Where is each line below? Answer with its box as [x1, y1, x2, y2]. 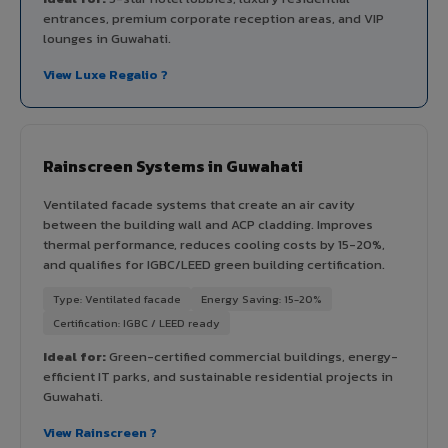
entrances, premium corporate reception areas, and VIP [43, 8, 384, 28]
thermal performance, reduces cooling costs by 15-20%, [43, 234, 385, 254]
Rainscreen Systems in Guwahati [43, 153, 303, 178]
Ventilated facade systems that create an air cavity [43, 194, 355, 214]
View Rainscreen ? [43, 422, 157, 442]
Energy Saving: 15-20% [201, 290, 322, 307]
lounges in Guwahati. [43, 28, 171, 48]
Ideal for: [43, 346, 106, 366]
